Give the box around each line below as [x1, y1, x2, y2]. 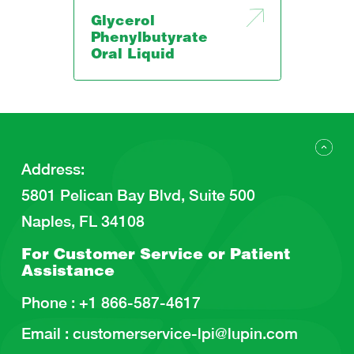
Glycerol [91, 16, 156, 30]
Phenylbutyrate [91, 32, 209, 47]
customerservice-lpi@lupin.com [69, 324, 299, 343]
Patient [230, 247, 292, 263]
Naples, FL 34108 [21, 212, 145, 231]
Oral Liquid [91, 49, 175, 63]
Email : [21, 324, 70, 343]
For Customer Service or [21, 247, 231, 263]
